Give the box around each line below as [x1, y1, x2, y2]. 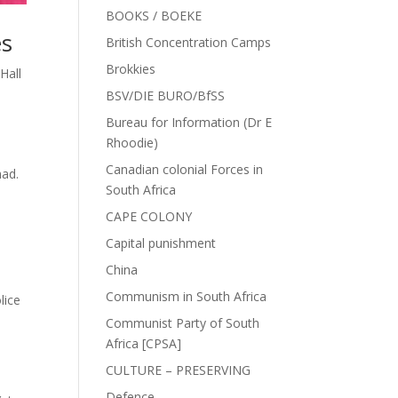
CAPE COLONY [106, 208, 193, 225]
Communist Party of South [106, 314, 260, 331]
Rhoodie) [106, 134, 159, 151]
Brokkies [106, 60, 156, 77]
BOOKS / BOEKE [106, 7, 203, 24]
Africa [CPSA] [106, 335, 182, 352]
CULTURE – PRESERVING [106, 362, 251, 378]
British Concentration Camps [106, 34, 272, 51]
